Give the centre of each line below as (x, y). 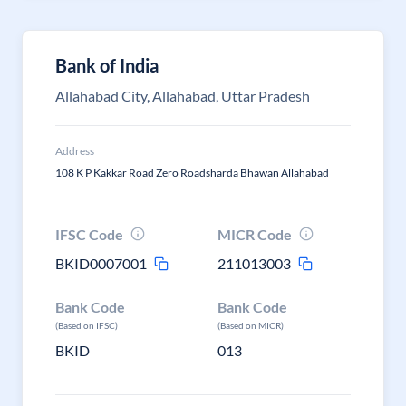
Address (75, 151)
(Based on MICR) (251, 325)
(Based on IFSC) (87, 325)
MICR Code (255, 234)
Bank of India (107, 65)
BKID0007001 (101, 263)
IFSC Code (89, 234)
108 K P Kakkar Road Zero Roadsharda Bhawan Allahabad (192, 173)
